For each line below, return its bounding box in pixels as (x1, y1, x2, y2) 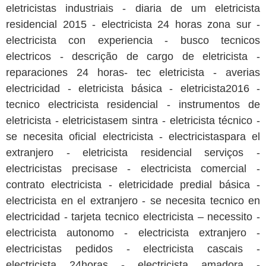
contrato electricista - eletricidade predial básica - (6, 179, 260, 191)
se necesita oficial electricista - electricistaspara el (6, 131, 260, 143)
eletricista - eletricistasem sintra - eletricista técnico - (6, 115, 260, 127)
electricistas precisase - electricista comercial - (6, 163, 260, 175)
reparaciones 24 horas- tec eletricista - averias (6, 66, 260, 79)
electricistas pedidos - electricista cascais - (6, 243, 260, 255)
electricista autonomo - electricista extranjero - (6, 227, 260, 239)
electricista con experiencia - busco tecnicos (6, 34, 260, 47)
